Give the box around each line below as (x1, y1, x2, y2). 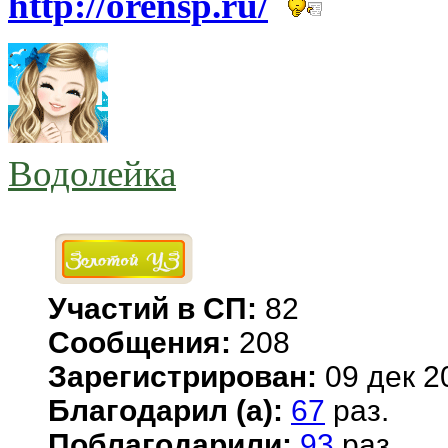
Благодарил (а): (48, 393, 283, 427)
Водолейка (8, 152, 176, 194)
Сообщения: (48, 325, 231, 359)
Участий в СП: (48, 291, 265, 325)
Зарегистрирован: (48, 359, 317, 393)
